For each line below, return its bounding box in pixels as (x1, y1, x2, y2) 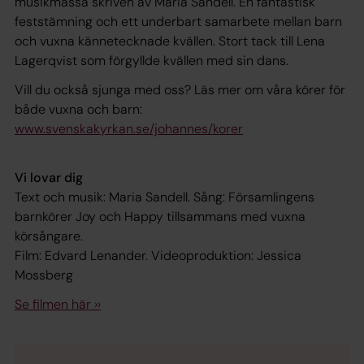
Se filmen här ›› (15, 295, 101, 313)
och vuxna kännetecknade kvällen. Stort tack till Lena (15, 32, 325, 50)
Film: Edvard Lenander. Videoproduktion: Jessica (15, 246, 301, 264)
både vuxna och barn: (15, 100, 142, 118)
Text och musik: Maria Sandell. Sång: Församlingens (15, 188, 314, 206)
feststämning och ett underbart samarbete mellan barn (15, 12, 342, 30)
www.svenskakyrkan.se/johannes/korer (15, 119, 243, 137)
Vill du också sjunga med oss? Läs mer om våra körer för (15, 80, 345, 98)
